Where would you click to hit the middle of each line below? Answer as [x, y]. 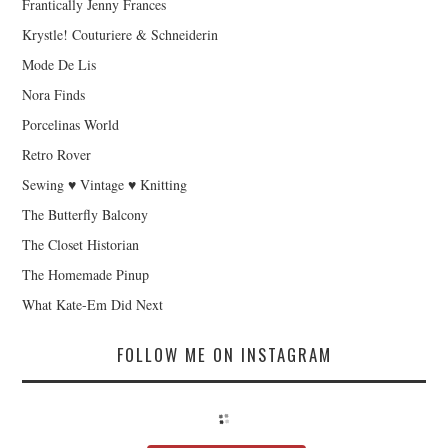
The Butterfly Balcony [85, 215]
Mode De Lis [59, 65]
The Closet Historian [81, 245]
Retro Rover [57, 155]
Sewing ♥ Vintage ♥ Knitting [105, 185]
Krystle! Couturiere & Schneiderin [120, 35]
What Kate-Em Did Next [93, 305]
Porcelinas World [71, 125]
